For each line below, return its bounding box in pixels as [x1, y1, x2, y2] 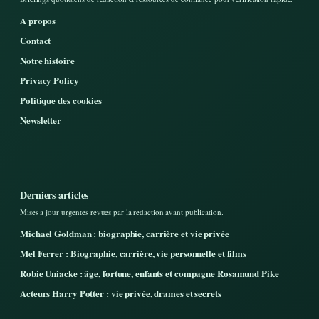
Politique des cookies [20, 93, 102, 108]
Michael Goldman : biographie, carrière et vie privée [20, 226, 229, 241]
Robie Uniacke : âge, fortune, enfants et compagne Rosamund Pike [20, 266, 279, 281]
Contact [20, 33, 51, 48]
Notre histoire [20, 53, 75, 68]
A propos [20, 14, 56, 28]
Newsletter [20, 113, 61, 127]
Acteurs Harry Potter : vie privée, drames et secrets [20, 286, 221, 300]
